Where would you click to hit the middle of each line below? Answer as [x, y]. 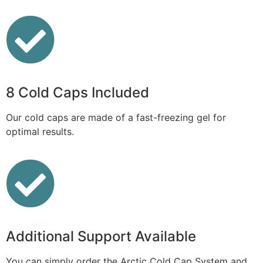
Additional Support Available [101, 236]
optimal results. [40, 132]
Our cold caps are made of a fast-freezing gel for [116, 118]
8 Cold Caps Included [77, 93]
